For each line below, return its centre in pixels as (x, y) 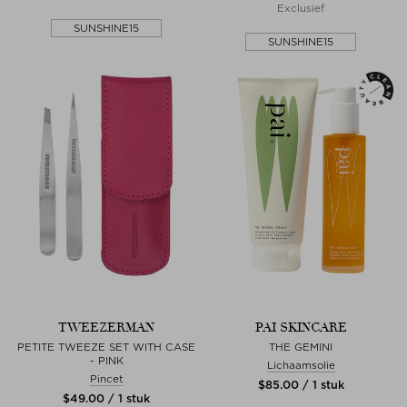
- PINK (106, 360)
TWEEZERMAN (106, 327)
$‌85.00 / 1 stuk (301, 384)
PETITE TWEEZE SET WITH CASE (106, 347)
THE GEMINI (301, 347)
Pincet (106, 378)
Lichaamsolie (301, 365)
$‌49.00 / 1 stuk (106, 398)
